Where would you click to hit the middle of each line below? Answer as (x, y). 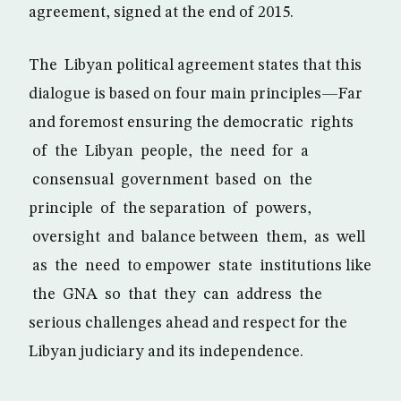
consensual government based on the (171, 180)
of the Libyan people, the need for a (169, 152)
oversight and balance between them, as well (197, 238)
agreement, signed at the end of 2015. (161, 13)
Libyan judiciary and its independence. (166, 352)
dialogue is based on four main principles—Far (196, 94)
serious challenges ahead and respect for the (188, 324)
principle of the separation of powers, (170, 209)
